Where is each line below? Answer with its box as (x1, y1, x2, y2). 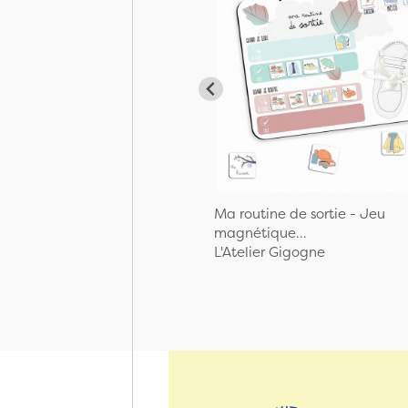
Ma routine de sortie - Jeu (214, 204, 385, 224)
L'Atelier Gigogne (214, 242, 325, 262)
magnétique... (214, 223, 307, 243)
